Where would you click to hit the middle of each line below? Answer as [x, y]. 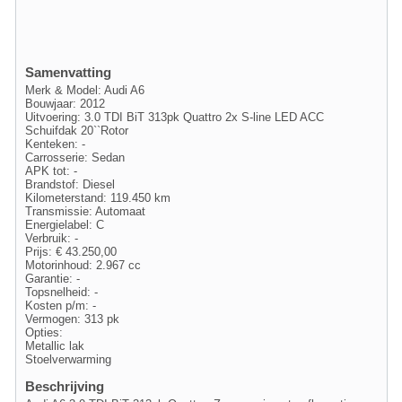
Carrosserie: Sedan [75, 157]
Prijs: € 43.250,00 [71, 251]
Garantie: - [52, 278]
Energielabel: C [65, 224]
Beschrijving [65, 386]
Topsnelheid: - [61, 292]
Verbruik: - [52, 238]
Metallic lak [55, 345]
